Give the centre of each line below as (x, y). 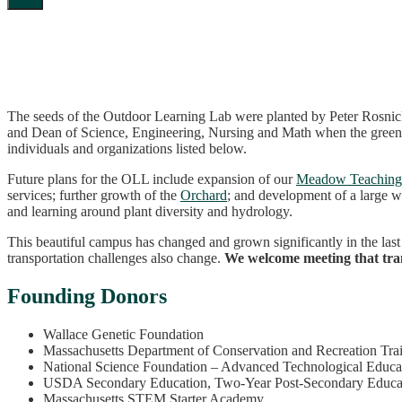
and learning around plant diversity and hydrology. (150, 211)
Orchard (204, 195)
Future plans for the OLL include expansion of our (152, 179)
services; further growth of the (94, 195)
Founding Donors (87, 296)
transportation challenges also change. (116, 258)
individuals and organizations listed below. (127, 149)
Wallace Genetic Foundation (123, 334)
